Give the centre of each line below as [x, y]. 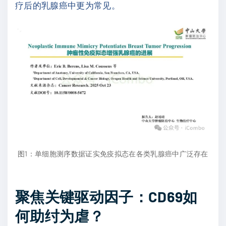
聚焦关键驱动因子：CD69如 [106, 197]
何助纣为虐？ [60, 216]
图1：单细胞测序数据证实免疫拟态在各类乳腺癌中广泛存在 [113, 153]
